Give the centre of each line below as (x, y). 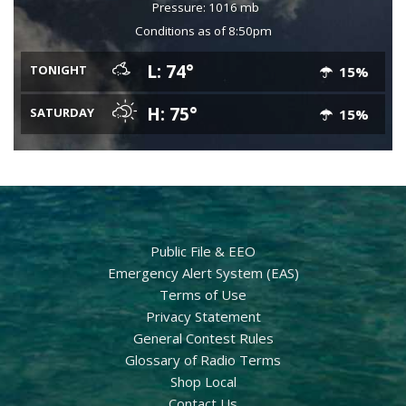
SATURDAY (62, 112)
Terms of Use (203, 294)
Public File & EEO (203, 251)
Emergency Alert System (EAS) (203, 272)
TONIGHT (58, 69)
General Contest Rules (203, 338)
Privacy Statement (203, 316)
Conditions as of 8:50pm (203, 30)
